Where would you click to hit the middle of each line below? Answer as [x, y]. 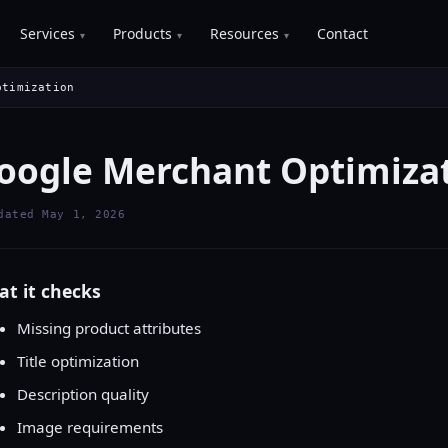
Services [48, 33]
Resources [245, 33]
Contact [343, 33]
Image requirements [89, 427]
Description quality [82, 394]
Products [143, 33]
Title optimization [77, 361]
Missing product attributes [108, 328]
